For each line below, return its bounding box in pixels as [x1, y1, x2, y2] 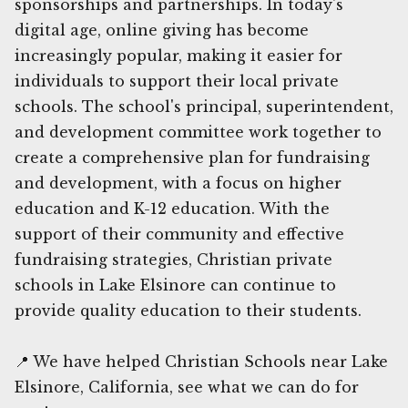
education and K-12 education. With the [15, 199, 330, 218]
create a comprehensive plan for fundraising [15, 148, 370, 167]
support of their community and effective [15, 224, 344, 243]
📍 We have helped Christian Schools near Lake [15, 352, 388, 371]
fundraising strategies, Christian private [15, 250, 332, 269]
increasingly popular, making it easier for [15, 46, 342, 65]
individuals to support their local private [15, 71, 339, 90]
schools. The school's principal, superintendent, [15, 97, 393, 116]
